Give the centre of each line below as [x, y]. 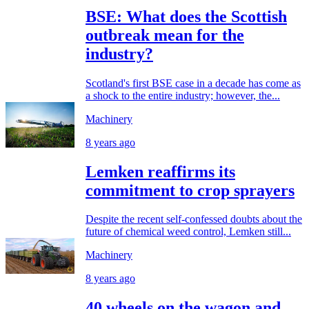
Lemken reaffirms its [160, 171]
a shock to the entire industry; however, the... [183, 95]
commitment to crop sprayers [190, 190]
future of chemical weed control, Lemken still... [188, 232]
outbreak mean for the [165, 35]
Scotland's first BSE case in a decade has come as [193, 83]
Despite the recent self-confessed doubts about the [194, 219]
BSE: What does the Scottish [186, 16]
